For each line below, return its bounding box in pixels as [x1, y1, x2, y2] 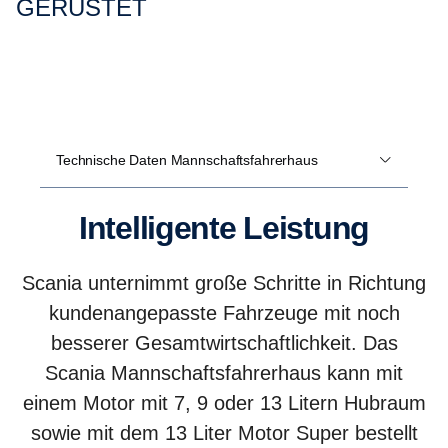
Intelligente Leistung [86, 210, 370, 246]
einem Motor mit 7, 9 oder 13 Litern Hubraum [22, 392, 426, 414]
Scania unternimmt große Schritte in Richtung [22, 272, 426, 294]
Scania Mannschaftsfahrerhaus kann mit [45, 362, 403, 384]
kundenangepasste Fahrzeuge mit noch [48, 302, 400, 324]
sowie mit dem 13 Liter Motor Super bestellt [30, 422, 418, 444]
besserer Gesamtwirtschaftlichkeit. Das [50, 332, 398, 354]
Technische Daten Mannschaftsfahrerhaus [56, 151, 318, 168]
